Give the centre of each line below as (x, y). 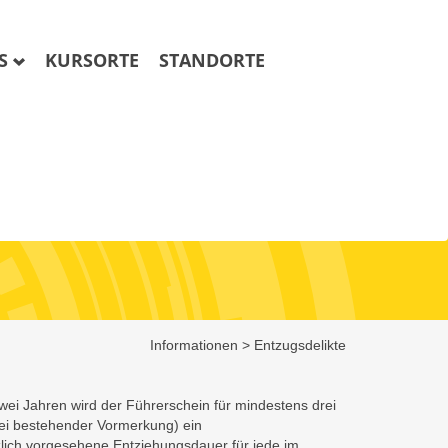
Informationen (194, 345)
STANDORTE (212, 60)
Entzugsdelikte (300, 345)
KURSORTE (92, 60)
